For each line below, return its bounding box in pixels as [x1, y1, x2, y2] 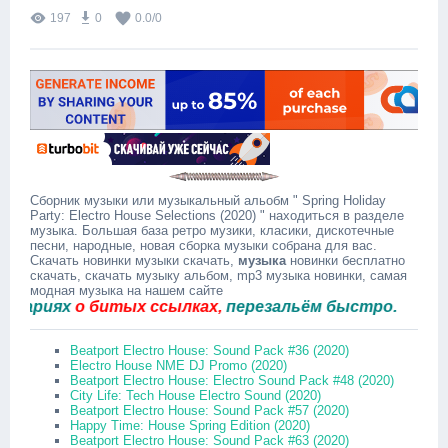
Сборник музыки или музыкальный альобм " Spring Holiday [30, 193, 386, 208]
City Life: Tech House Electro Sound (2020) [70, 388, 321, 403]
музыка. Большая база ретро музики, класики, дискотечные [30, 223, 394, 238]
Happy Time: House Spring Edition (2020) [70, 418, 310, 433]
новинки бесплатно [286, 253, 405, 268]
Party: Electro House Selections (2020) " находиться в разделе [30, 208, 404, 223]
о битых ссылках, [37, 298, 189, 315]
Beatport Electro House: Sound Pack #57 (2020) [70, 403, 349, 418]
